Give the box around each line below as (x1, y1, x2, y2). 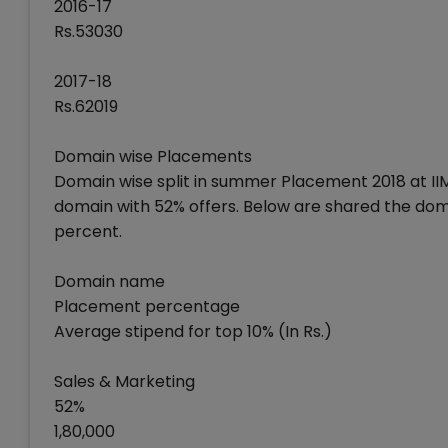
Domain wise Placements (54, 145, 252, 168)
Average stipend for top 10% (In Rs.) (54, 320, 332, 343)
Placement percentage (54, 295, 240, 318)
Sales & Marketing (54, 370, 195, 393)
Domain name (54, 270, 165, 293)
